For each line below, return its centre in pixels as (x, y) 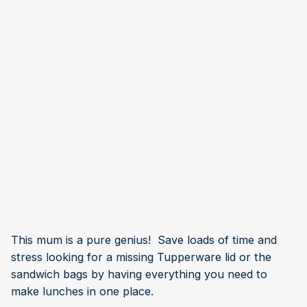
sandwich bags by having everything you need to (139, 274)
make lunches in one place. (82, 291)
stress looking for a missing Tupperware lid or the (141, 257)
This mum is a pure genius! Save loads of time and (144, 240)
